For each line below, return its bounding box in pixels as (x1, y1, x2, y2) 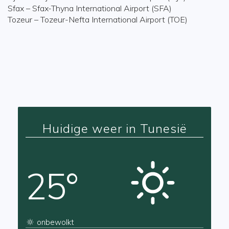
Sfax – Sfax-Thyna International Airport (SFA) (8, 3, 172, 14)
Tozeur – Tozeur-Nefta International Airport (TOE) (8, 14, 188, 25)
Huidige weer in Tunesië (42, 121, 187, 136)
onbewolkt (34, 217, 74, 227)
